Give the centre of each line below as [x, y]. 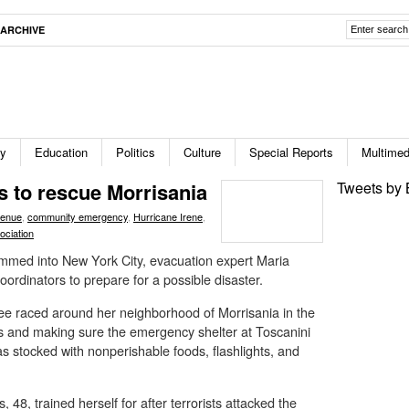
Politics [136, 152]
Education [61, 152]
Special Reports [291, 152]
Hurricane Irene [168, 216]
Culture [202, 152]
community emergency [78, 216]
